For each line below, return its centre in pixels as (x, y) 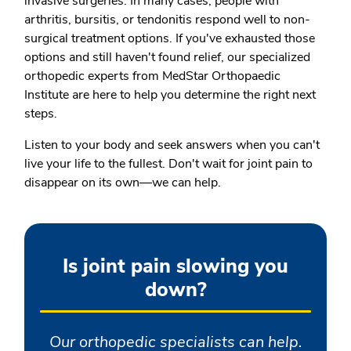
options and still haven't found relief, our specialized (167, 57)
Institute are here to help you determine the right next (170, 95)
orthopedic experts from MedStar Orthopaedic (152, 76)
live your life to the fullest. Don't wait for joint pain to (168, 164)
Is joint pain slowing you (175, 266)
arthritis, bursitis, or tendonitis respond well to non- (167, 20)
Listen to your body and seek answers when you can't (172, 145)
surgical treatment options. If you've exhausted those (170, 38)
